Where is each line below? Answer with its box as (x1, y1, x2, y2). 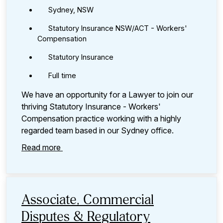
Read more (21, 142, 63, 153)
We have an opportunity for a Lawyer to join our (21, 90, 193, 100)
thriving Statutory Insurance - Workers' (21, 102, 161, 112)
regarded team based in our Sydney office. (21, 125, 176, 136)
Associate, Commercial (21, 194, 154, 208)
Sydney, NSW (48, 5, 94, 14)
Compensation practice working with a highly (21, 113, 181, 124)
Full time (48, 71, 76, 80)
